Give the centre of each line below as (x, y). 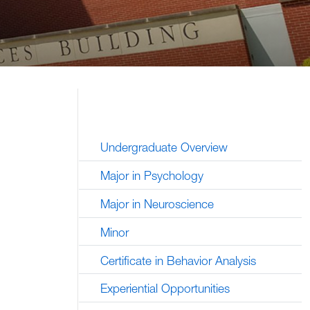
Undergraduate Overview (164, 147)
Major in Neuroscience (157, 203)
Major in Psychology (152, 176)
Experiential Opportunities (165, 289)
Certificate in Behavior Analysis (178, 260)
